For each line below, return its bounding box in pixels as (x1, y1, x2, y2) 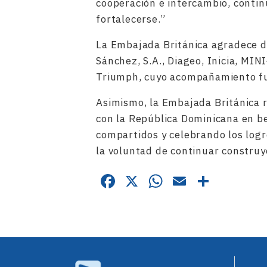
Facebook (117, 166, 201, 191)
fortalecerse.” (96, 13, 166, 26)
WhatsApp (165, 166, 256, 191)
